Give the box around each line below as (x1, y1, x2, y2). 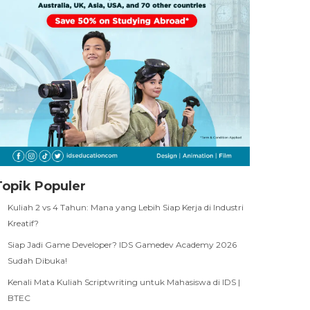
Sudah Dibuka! (8, 255, 67, 266)
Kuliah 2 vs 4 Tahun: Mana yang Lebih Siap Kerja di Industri (8, 201, 244, 212)
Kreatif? (8, 217, 39, 228)
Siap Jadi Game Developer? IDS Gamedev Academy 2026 (8, 239, 237, 250)
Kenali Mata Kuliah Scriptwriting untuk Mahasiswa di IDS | (8, 276, 240, 287)
